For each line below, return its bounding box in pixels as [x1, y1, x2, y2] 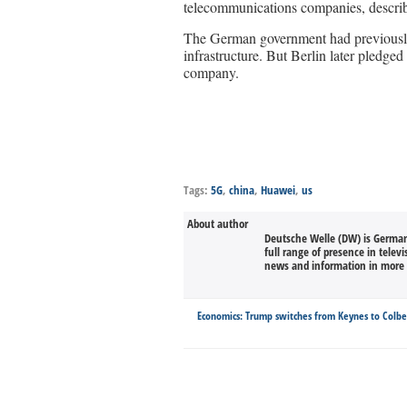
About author [187, 215, 248, 232]
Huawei [261, 182, 295, 198]
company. [184, 63, 239, 82]
